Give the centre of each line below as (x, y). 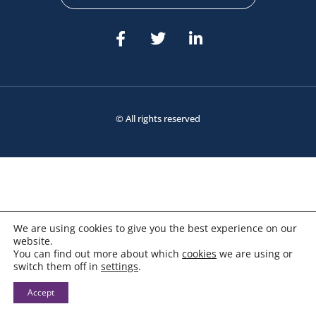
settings (120, 266)
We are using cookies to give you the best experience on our (155, 228)
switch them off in (57, 266)
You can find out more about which (98, 254)
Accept (41, 292)
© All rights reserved (158, 119)
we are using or (255, 254)
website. (33, 241)
